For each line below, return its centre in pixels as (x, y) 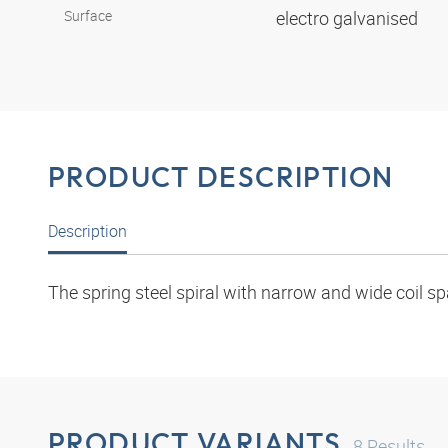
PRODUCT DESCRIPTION (221, 176)
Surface (88, 16)
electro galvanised (349, 18)
